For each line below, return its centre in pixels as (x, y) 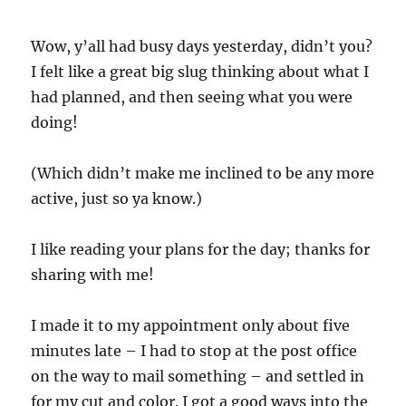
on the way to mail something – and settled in (198, 376)
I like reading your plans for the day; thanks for (201, 249)
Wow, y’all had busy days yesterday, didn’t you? (202, 46)
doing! (55, 122)
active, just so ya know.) (117, 198)
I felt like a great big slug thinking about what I (200, 72)
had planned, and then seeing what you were (192, 97)
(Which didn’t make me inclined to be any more (203, 173)
